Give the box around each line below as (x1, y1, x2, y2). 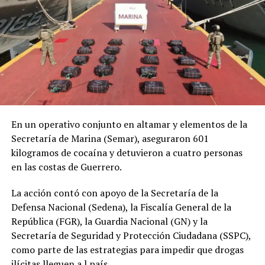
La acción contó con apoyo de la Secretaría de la (11, 186, 218, 200)
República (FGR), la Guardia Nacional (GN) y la (11, 215, 208, 228)
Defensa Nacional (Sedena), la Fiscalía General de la (11, 201, 231, 214)
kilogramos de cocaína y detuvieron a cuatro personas (11, 146, 243, 160)
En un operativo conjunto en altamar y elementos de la (11, 118, 247, 131)
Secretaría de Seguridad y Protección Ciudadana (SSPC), (11, 229, 251, 243)
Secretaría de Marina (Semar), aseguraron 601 (11, 132, 209, 146)
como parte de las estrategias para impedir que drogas (11, 243, 244, 257)
